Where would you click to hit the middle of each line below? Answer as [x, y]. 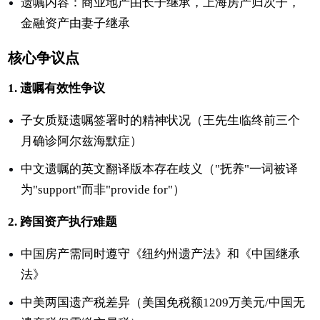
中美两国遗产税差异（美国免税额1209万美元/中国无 [163, 302]
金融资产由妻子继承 [76, 23]
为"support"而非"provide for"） [103, 189]
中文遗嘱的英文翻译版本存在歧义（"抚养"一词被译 [160, 169]
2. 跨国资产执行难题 [63, 221]
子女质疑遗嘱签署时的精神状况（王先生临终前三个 [161, 120]
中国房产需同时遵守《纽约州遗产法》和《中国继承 [161, 254]
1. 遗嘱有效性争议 [57, 88]
